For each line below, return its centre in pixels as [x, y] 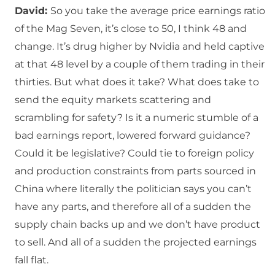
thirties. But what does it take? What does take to [137, 82]
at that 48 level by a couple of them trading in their [140, 64]
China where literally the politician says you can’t [133, 189]
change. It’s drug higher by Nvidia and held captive [140, 47]
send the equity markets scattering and [113, 100]
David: [33, 11]
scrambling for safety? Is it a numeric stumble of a [137, 118]
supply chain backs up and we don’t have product [137, 225]
